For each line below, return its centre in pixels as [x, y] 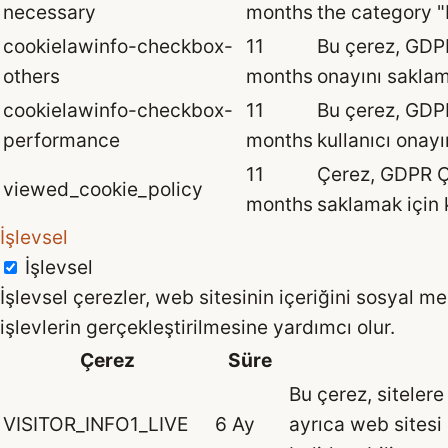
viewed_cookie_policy [103, 189]
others [31, 76]
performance [61, 140]
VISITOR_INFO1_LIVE [95, 424]
